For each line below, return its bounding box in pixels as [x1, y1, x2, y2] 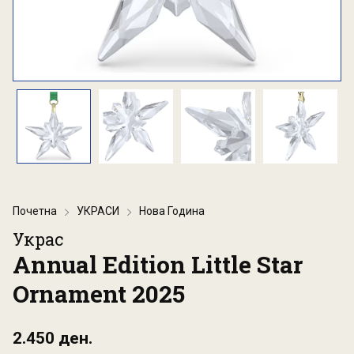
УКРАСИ [77, 205, 119, 218]
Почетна [13, 205, 57, 218]
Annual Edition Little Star [13, 249, 303, 281]
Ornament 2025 [13, 278, 185, 310]
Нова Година [139, 205, 205, 218]
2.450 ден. [13, 329, 92, 348]
